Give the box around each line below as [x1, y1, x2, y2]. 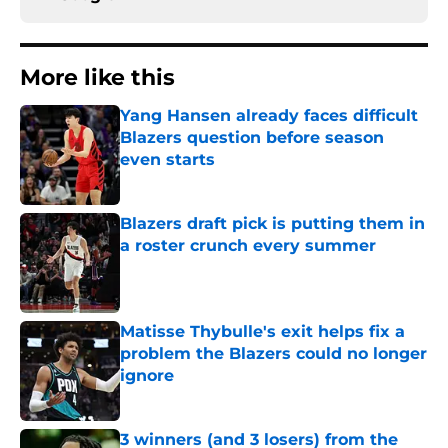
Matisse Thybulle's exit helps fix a [120, 322, 405, 342]
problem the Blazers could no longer [120, 344, 427, 364]
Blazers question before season [120, 128, 384, 148]
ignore [120, 366, 174, 386]
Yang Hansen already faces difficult [120, 106, 418, 126]
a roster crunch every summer [120, 236, 376, 256]
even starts [120, 150, 215, 170]
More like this [20, 64, 175, 92]
